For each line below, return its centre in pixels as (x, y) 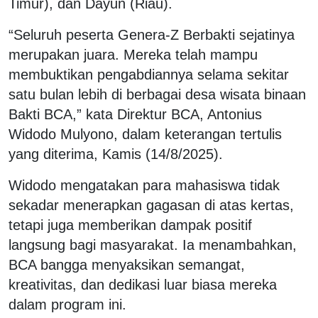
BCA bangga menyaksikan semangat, (127, 264)
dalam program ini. (67, 304)
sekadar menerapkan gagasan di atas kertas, (151, 205)
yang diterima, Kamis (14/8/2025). (116, 154)
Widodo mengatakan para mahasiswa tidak (144, 185)
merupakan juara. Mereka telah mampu (133, 54)
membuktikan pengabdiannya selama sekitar (149, 74)
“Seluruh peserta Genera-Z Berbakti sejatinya (152, 34)
